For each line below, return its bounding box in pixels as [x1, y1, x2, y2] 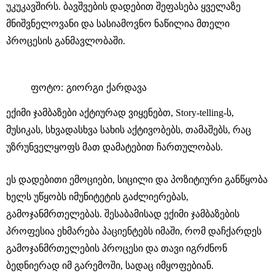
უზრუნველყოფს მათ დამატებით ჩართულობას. [6, 141, 223, 152]
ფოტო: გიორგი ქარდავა [31, 80, 147, 93]
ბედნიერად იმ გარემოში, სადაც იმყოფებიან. [6, 260, 214, 271]
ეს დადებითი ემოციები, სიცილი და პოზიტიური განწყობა [6, 174, 268, 185]
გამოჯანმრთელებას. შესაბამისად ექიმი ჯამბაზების [6, 208, 239, 219]
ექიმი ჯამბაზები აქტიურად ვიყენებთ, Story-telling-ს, [6, 107, 234, 118]
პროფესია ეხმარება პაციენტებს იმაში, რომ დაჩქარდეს [6, 225, 261, 236]
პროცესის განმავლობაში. [6, 35, 125, 46]
